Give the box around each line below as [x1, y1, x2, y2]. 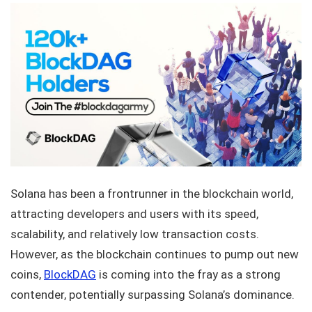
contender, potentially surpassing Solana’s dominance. [10, 288, 297, 302]
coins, [10, 267, 44, 282]
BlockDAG [44, 267, 96, 282]
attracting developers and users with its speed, [10, 207, 258, 221]
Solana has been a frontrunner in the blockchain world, [10, 187, 293, 201]
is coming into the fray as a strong [96, 267, 281, 282]
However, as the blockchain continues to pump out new [10, 247, 299, 262]
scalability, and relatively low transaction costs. [10, 227, 259, 242]
